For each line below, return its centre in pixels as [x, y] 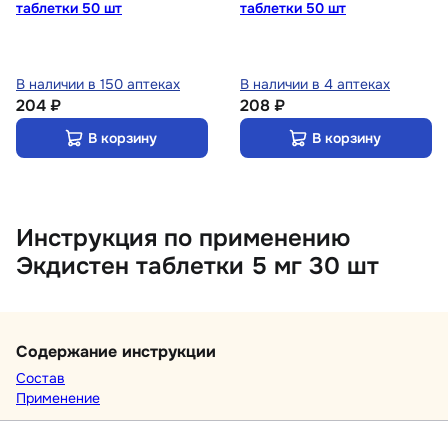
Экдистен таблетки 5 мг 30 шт [197, 265]
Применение [58, 397]
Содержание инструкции [116, 351]
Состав [40, 377]
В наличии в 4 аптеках [315, 83]
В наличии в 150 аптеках [98, 83]
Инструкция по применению [183, 237]
